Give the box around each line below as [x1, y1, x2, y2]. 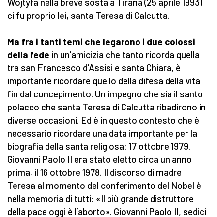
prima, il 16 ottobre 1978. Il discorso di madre [7, 167, 182, 178]
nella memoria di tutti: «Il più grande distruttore [7, 193, 194, 204]
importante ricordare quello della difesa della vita [7, 75, 200, 87]
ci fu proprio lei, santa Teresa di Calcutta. [7, 10, 170, 21]
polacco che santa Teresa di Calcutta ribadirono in [7, 101, 206, 113]
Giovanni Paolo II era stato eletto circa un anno [7, 154, 192, 165]
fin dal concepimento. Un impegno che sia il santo [7, 88, 203, 100]
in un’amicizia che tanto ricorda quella [51, 49, 200, 61]
